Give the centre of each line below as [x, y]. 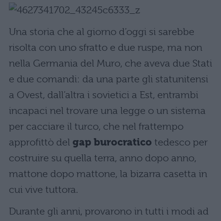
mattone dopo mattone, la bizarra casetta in [108, 174]
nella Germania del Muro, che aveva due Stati [110, 63]
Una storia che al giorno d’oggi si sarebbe [102, 32]
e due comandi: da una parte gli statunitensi [109, 79]
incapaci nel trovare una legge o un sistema [107, 111]
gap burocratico [112, 142]
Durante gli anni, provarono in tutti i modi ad [109, 211]
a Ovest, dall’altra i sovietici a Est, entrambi [104, 95]
